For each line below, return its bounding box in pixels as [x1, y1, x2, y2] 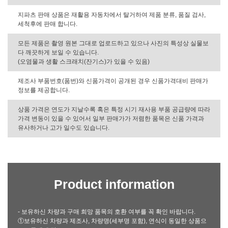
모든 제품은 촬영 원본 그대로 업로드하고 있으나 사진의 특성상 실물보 [18, 40, 209, 47]
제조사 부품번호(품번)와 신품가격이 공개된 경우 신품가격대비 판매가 [18, 77, 208, 84]
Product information [53, 177, 175, 191]
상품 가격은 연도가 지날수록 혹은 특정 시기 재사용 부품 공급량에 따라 [18, 106, 210, 113]
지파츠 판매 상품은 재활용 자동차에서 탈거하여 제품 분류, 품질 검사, [18, 11, 206, 18]
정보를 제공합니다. [18, 87, 70, 94]
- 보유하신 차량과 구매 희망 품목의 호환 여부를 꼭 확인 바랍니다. [18, 208, 195, 215]
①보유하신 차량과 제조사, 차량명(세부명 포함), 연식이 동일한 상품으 [18, 217, 207, 224]
